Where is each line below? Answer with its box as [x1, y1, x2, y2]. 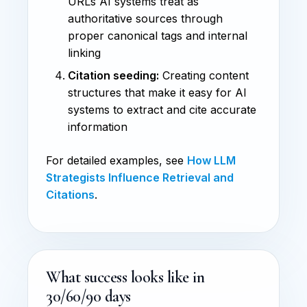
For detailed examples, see [46, 153, 187, 167]
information [68, 119, 127, 134]
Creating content [159, 68, 249, 82]
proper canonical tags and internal [68, 28, 247, 42]
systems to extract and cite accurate [68, 102, 256, 116]
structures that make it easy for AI [68, 85, 247, 99]
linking [68, 45, 101, 60]
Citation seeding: [68, 68, 159, 82]
